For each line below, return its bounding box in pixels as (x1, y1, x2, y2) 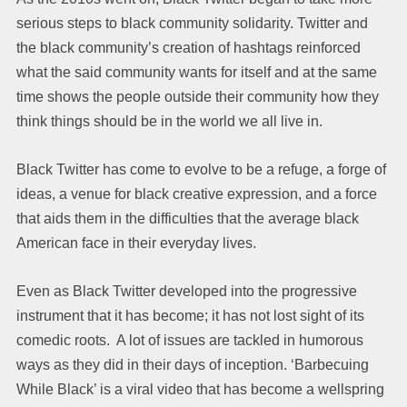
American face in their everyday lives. (16, 234, 256, 251)
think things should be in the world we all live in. (16, 113, 323, 129)
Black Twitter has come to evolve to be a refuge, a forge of (16, 161, 386, 177)
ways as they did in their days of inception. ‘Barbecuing (16, 356, 369, 372)
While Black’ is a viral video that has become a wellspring (16, 381, 384, 397)
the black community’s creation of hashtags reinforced (16, 39, 361, 55)
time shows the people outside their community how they (16, 88, 379, 104)
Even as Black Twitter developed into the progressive (16, 283, 357, 299)
